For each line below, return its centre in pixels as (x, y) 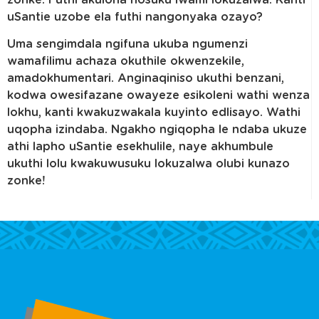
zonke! (26, 181)
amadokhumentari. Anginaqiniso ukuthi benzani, (146, 79)
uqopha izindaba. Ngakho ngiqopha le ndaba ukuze (157, 130)
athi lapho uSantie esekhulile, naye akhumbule (140, 147)
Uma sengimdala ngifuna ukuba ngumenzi (127, 45)
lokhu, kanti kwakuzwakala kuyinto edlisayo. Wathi (154, 113)
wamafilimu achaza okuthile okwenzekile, (126, 62)
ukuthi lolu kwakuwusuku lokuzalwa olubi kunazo (148, 164)
